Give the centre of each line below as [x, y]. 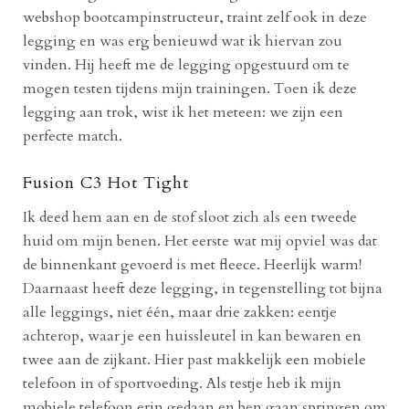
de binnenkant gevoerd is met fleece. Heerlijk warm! [192, 264]
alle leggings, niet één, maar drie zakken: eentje [180, 312]
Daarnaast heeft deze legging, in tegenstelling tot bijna [203, 288]
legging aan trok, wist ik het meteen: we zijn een [183, 112]
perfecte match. [73, 136]
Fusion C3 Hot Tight [106, 183]
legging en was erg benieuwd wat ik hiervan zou [183, 41]
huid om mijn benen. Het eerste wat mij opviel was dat [200, 241]
